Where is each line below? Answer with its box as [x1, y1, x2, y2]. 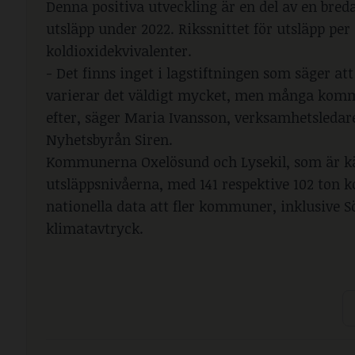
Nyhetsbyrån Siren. [46, 130, 173, 150]
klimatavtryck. [46, 219, 143, 239]
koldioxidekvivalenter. [46, 41, 192, 61]
